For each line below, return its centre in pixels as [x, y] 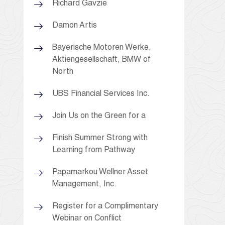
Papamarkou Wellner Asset [100, 173]
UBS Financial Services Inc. [101, 94]
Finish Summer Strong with [100, 138]
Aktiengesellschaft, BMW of [101, 60]
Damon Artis [75, 26]
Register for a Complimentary [105, 207]
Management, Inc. [84, 185]
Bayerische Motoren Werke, [102, 48]
